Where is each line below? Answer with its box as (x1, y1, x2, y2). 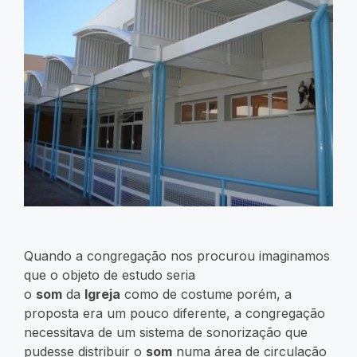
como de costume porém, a (120, 285, 292, 302)
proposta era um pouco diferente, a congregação (24, 304, 325, 321)
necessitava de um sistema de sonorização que (24, 324, 308, 340)
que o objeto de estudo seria (24, 266, 195, 283)
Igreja (84, 285, 120, 302)
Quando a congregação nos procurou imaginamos (24, 247, 330, 264)
